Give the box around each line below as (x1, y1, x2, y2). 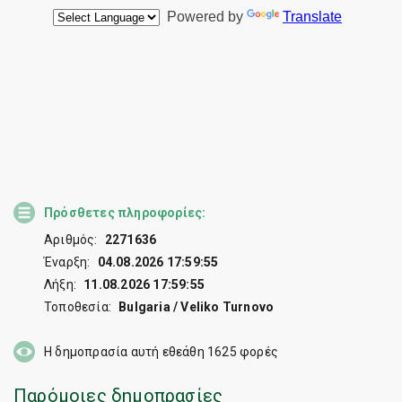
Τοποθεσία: (44, 300, 111, 314)
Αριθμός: (44, 232, 98, 247)
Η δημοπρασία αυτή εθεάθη (44, 345, 207, 359)
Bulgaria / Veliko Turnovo (118, 300, 275, 314)
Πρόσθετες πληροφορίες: (44, 205, 206, 220)
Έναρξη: (44, 255, 91, 269)
